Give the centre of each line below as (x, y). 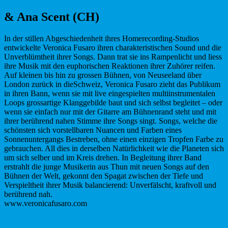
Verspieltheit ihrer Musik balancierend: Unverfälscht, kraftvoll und (110, 185)
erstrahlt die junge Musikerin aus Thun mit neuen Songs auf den (107, 166)
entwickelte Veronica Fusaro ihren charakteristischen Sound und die (113, 47)
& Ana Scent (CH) (52, 17)
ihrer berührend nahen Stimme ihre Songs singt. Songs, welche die (111, 121)
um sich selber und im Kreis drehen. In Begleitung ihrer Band (103, 157)
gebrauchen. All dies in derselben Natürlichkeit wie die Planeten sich (114, 148)
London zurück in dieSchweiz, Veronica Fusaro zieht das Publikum (112, 84)
